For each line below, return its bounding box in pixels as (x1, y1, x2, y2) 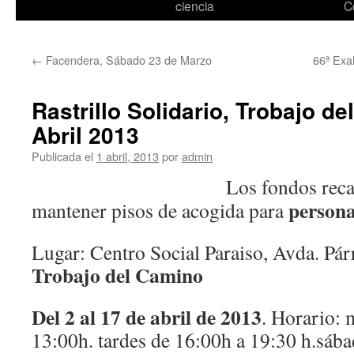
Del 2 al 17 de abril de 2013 (32, 302, 262, 332)
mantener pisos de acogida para (32, 197, 288, 224)
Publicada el (32, 148, 93, 164)
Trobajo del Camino (32, 260, 203, 290)
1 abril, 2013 (96, 148, 159, 164)
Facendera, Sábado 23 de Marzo (43, 51, 212, 68)
